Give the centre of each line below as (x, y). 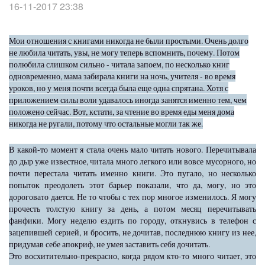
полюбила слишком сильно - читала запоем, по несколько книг (119, 64)
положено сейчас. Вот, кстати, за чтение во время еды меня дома (122, 112)
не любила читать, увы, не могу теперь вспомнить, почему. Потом (124, 52)
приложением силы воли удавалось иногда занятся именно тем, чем (128, 100)
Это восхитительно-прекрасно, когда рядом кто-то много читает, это (132, 256)
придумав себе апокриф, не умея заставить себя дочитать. (111, 244)
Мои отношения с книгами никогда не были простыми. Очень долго (129, 41)
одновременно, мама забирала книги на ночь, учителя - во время (122, 76)
